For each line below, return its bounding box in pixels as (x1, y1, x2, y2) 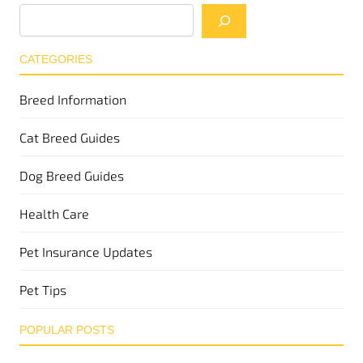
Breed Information (19, 92, 127, 108)
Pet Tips (19, 282, 67, 298)
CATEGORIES (19, 52, 93, 66)
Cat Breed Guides (19, 130, 121, 146)
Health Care (19, 206, 90, 222)
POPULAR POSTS (19, 323, 115, 337)
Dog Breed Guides (19, 168, 125, 184)
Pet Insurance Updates (19, 244, 153, 260)
